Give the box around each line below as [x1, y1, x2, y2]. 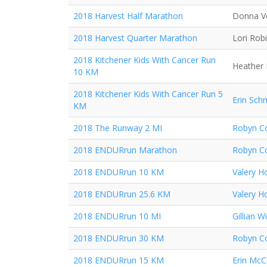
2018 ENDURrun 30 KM [73, 232, 164, 244]
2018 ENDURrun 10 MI [73, 210, 161, 222]
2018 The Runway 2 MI [73, 122, 162, 133]
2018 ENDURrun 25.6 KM [73, 188, 170, 200]
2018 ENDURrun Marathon [73, 144, 177, 156]
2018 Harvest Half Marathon [73, 10, 183, 21]
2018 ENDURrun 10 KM [73, 166, 164, 178]
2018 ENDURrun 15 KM [73, 254, 164, 266]
